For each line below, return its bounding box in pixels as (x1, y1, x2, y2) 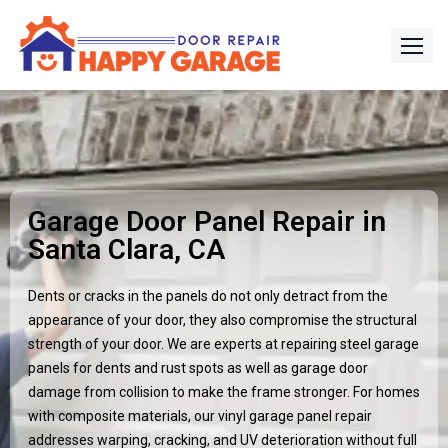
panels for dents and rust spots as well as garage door (28, 360, 368, 376)
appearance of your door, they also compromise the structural (28, 312, 417, 328)
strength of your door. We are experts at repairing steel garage (28, 336, 419, 352)
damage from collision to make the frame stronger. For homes (28, 384, 420, 400)
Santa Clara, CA (28, 233, 225, 266)
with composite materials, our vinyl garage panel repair (28, 408, 372, 424)
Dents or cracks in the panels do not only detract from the (28, 288, 388, 304)
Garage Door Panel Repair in (28, 205, 386, 238)
